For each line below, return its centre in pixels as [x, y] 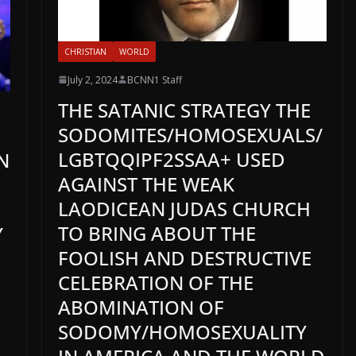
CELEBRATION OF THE [155, 282]
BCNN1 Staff [154, 79]
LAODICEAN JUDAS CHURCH [184, 208]
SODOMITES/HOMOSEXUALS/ [190, 134]
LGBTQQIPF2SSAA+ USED [171, 159]
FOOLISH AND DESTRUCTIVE [184, 257]
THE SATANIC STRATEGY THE [184, 110]
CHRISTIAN [85, 51]
